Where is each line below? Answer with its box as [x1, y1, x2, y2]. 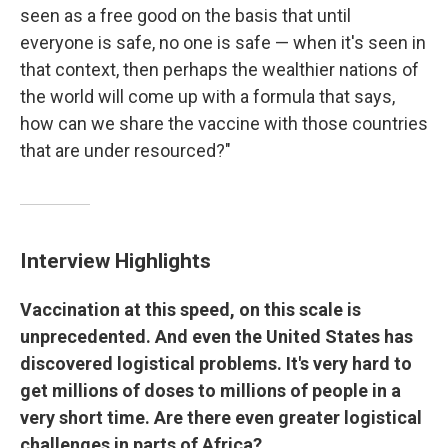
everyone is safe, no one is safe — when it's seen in [20, 32, 426, 53]
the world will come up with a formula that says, [20, 86, 395, 107]
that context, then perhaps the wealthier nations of [20, 59, 419, 80]
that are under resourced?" [20, 140, 231, 161]
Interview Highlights [20, 248, 211, 273]
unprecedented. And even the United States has [20, 326, 413, 347]
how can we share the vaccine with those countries [20, 113, 428, 134]
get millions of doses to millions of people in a [20, 380, 401, 401]
